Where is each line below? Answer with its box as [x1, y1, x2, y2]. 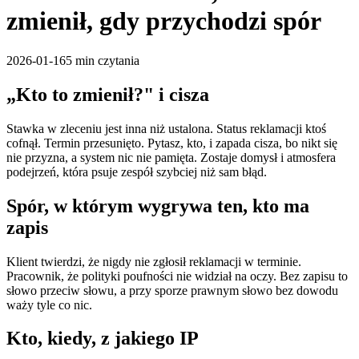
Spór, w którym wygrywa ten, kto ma [6, 195, 309, 216]
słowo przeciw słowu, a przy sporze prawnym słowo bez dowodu [6, 283, 338, 297]
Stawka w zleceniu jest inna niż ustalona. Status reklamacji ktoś [6, 121, 326, 135]
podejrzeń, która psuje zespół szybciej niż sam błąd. [6, 164, 267, 179]
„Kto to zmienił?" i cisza [6, 83, 209, 105]
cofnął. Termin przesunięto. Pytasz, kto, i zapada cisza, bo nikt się [6, 135, 337, 150]
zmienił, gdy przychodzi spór [6, 6, 321, 36]
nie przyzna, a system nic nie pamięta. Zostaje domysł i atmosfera [6, 150, 336, 164]
